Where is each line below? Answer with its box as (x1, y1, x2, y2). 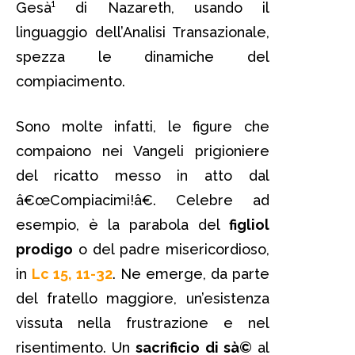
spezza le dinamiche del (16, 48, 269, 65)
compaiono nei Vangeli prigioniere (16, 142, 269, 159)
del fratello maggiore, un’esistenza (16, 289, 269, 307)
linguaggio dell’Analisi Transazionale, (16, 23, 269, 40)
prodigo (16, 240, 73, 258)
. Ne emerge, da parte (113, 265, 269, 282)
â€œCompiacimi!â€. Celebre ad (16, 191, 269, 208)
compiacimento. (16, 72, 125, 90)
